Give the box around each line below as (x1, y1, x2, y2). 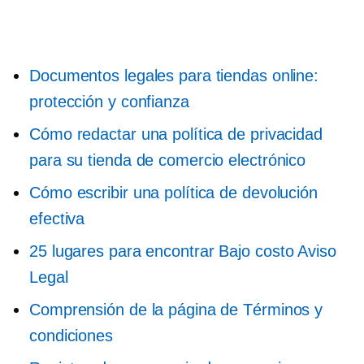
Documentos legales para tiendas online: (29, 67, 319, 84)
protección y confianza (29, 93, 189, 110)
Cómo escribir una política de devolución (29, 184, 318, 201)
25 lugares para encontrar (29, 242, 219, 260)
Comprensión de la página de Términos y (29, 301, 323, 318)
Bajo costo (219, 242, 294, 260)
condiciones (29, 327, 113, 344)
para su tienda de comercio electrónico (29, 151, 306, 169)
